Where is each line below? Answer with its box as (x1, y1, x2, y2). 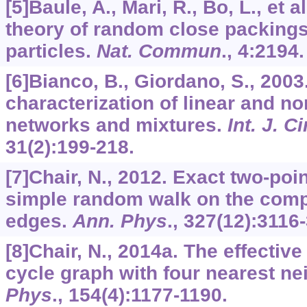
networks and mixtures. (5, 114, 228, 136)
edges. (5, 210, 73, 232)
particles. (5, 40, 97, 62)
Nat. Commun (96, 40, 221, 62)
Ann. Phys (72, 210, 167, 232)
